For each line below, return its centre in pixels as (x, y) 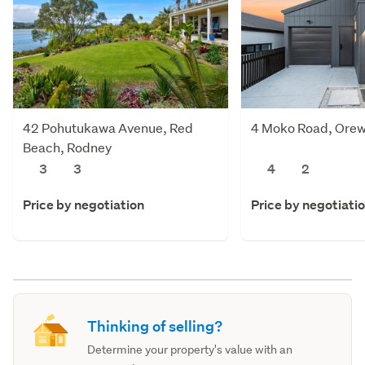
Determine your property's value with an (190, 349)
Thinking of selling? (155, 326)
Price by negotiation (84, 204)
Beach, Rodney (67, 147)
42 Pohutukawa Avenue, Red (108, 127)
